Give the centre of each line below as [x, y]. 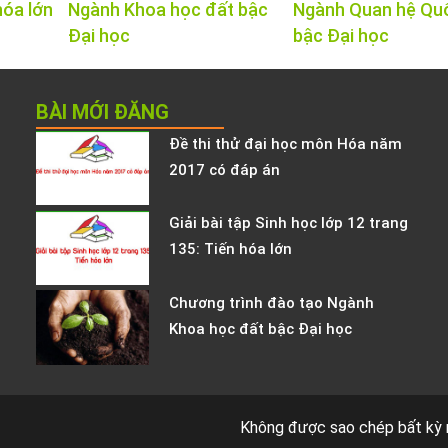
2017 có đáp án [224, 169]
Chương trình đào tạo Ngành [271, 302]
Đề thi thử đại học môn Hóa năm [285, 143]
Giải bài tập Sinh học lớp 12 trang [288, 223]
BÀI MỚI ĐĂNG [102, 111]
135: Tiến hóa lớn [230, 249]
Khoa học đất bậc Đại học [260, 328]
